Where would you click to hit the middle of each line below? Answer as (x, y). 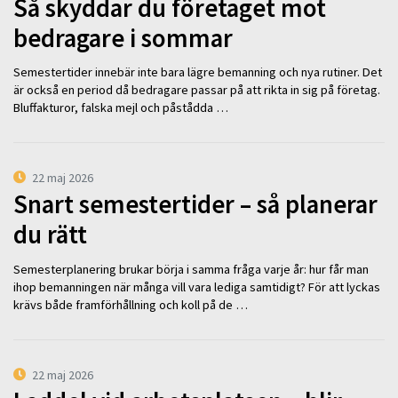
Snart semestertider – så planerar (195, 205)
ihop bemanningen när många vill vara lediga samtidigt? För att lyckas (197, 287)
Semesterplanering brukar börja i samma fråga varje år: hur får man (191, 269)
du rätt (50, 235)
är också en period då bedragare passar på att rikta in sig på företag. (197, 90)
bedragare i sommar (123, 38)
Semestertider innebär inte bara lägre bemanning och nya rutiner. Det (198, 72)
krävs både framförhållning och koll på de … (131, 304)
